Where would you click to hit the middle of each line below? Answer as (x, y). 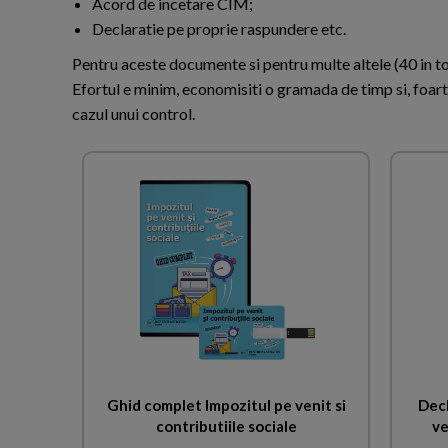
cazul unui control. (133, 113)
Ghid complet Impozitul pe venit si (226, 404)
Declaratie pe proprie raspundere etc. (219, 28)
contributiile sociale (226, 425)
